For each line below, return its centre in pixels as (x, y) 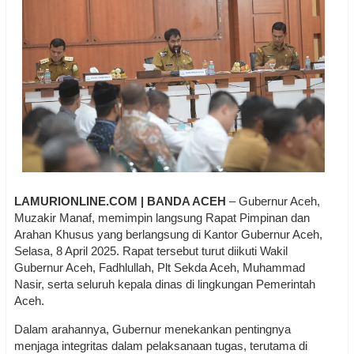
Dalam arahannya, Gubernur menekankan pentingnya (153, 330)
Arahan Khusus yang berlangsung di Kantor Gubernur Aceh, (168, 235)
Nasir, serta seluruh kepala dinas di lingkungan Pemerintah (165, 284)
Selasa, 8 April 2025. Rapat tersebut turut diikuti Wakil (151, 251)
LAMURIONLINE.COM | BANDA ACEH (120, 201)
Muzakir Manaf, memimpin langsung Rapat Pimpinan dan (162, 218)
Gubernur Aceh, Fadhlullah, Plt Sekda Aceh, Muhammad (160, 268)
